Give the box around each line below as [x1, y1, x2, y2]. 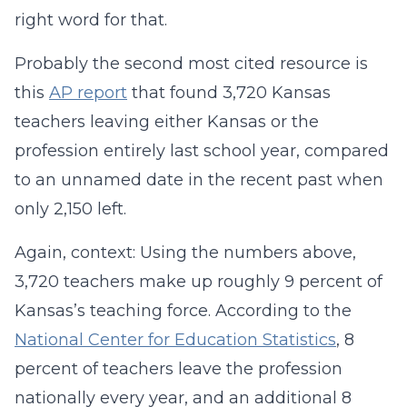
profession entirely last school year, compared [15, 141, 389, 161]
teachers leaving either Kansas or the [15, 112, 319, 132]
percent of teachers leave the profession [15, 359, 342, 379]
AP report [49, 83, 127, 103]
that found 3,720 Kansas [127, 83, 331, 103]
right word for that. [15, 10, 167, 30]
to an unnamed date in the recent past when [15, 170, 383, 190]
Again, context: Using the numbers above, [15, 243, 356, 263]
